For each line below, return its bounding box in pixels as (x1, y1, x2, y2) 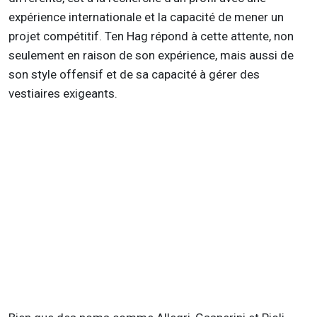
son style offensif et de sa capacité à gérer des (8, 67, 260, 82)
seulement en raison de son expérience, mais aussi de (8, 48, 294, 63)
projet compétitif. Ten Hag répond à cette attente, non (8, 29, 294, 44)
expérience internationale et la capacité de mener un (8, 10, 284, 25)
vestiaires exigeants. (8, 86, 117, 101)
